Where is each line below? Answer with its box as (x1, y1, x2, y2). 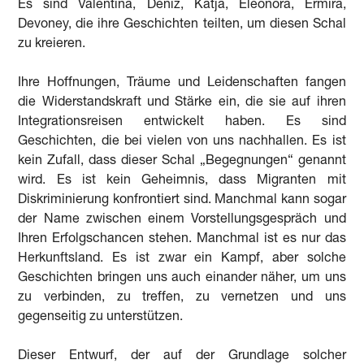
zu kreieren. (18, 37, 86, 51)
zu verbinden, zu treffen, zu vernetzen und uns (18, 291, 346, 305)
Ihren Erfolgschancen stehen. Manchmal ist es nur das (18, 232, 346, 246)
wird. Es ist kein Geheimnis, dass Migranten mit (18, 174, 346, 188)
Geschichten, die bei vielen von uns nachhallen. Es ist (18, 135, 346, 149)
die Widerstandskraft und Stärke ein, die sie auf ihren (18, 96, 346, 110)
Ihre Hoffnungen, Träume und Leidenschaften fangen (18, 76, 346, 90)
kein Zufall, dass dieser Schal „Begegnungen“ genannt (18, 154, 346, 168)
